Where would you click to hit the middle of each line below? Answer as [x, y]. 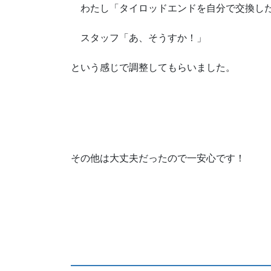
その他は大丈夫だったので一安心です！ [158, 158]
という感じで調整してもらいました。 [153, 68]
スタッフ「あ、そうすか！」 [139, 38]
